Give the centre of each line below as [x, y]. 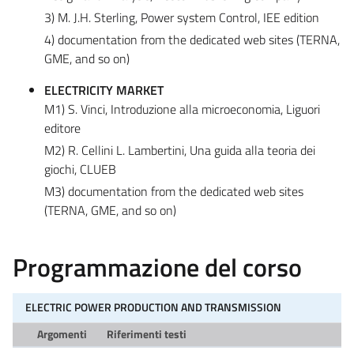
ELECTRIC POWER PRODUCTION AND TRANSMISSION [153, 307]
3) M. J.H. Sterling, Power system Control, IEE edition [182, 17]
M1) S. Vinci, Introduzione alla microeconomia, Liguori [182, 109]
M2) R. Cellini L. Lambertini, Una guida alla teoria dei [180, 150]
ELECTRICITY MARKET [104, 90]
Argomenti [62, 334]
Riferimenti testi [146, 334]
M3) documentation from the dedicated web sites [174, 191]
